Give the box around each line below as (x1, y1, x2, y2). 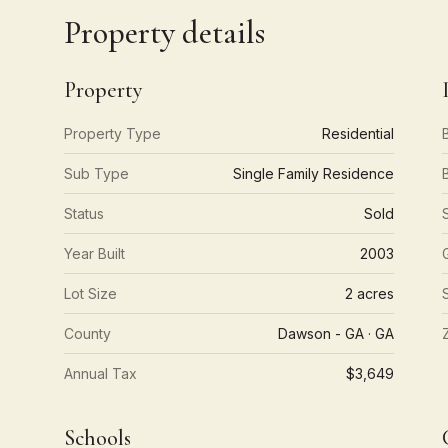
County (64, 325, 111, 342)
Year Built (64, 245, 125, 262)
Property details (64, 13, 265, 52)
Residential (322, 125, 395, 142)
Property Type (64, 125, 161, 142)
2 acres (345, 285, 395, 302)
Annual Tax (64, 365, 137, 382)
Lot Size (64, 285, 117, 302)
